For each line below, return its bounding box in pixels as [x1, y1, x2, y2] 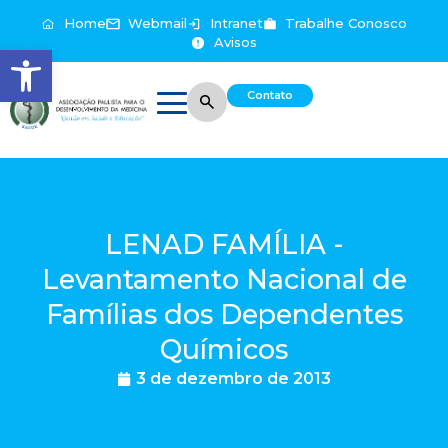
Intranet [209, 15, 263, 31]
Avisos [213, 34, 257, 50]
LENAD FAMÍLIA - [104, 227, 344, 261]
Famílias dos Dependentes [45, 297, 403, 331]
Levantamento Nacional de [41, 262, 407, 296]
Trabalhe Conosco [285, 15, 407, 31]
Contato [247, 88, 294, 102]
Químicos [160, 332, 288, 366]
